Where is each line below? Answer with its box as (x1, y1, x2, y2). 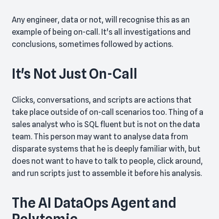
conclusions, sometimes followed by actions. (12, 40, 173, 49)
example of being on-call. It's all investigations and (12, 27, 191, 37)
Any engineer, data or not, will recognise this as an (12, 15, 190, 25)
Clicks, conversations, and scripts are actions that (12, 95, 192, 105)
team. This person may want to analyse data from (12, 132, 188, 142)
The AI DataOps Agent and (12, 195, 176, 212)
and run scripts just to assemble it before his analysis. (12, 169, 202, 178)
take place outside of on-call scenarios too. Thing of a (12, 108, 203, 117)
